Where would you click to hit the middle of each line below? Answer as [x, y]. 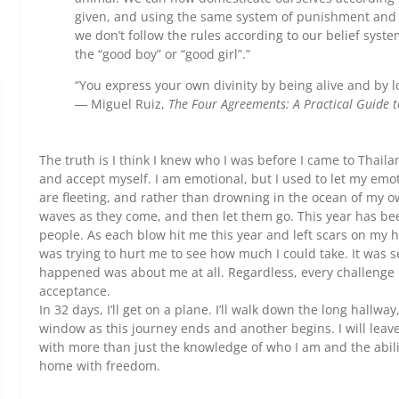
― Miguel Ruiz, [122, 104]
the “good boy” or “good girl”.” [163, 54]
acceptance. [75, 291]
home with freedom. [100, 366]
